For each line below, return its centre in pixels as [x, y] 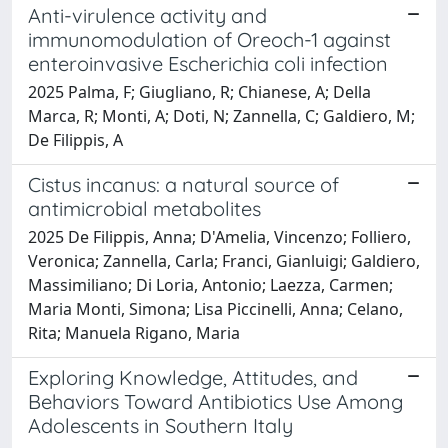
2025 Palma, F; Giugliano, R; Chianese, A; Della [199, 91]
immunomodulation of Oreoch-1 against [209, 39]
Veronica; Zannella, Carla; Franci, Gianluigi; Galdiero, [224, 260]
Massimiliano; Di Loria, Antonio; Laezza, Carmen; [210, 284]
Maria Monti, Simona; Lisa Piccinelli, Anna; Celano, [215, 308]
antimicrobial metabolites [144, 208]
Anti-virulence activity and [147, 15]
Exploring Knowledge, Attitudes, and [193, 377]
